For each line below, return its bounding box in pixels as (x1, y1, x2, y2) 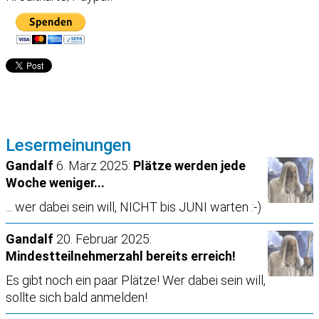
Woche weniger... (6, 174, 105, 190)
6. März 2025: (53, 157, 133, 173)
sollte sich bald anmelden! (6, 289, 147, 305)
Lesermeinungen (6, 135, 131, 155)
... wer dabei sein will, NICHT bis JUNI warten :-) (6, 199, 261, 214)
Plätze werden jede (133, 157, 246, 173)
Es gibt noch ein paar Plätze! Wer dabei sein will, (6, 272, 266, 288)
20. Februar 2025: (53, 231, 152, 246)
